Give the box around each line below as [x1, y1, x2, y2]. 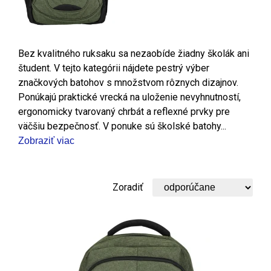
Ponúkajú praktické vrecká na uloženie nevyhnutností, [18, 91, 241, 103]
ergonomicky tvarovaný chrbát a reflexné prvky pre [18, 105, 230, 117]
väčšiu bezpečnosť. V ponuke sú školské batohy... [18, 120, 226, 132]
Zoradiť [113, 181, 143, 193]
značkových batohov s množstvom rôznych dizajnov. [18, 76, 238, 88]
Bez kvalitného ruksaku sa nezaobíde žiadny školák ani [18, 47, 249, 59]
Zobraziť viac [18, 135, 74, 146]
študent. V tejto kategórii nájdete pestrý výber [18, 62, 209, 74]
